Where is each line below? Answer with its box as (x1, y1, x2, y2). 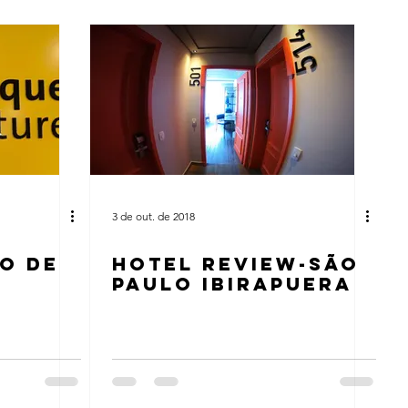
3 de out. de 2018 (112, 209, 195, 223)
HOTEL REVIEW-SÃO (112, 252, 360, 275)
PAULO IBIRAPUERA (112, 272, 352, 295)
